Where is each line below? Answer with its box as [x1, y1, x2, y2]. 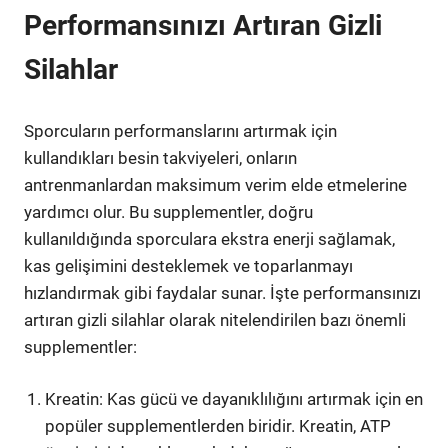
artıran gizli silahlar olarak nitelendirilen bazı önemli [24, 309, 406, 330]
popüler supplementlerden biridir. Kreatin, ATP [45, 416, 392, 436]
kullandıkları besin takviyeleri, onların [24, 147, 297, 168]
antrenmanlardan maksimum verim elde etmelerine [24, 174, 407, 195]
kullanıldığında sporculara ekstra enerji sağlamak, [24, 228, 395, 249]
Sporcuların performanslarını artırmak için [24, 120, 337, 141]
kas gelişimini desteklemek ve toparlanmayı [24, 255, 353, 276]
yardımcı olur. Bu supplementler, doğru [24, 201, 313, 222]
